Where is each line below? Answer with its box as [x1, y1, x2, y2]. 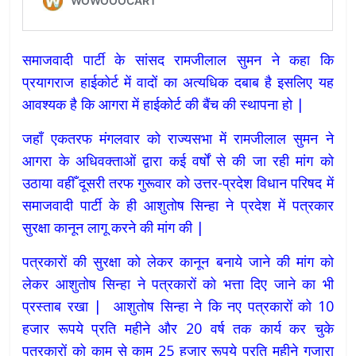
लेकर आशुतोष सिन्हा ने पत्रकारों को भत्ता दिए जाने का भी [22, 274, 334, 294]
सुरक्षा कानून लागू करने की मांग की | [22, 218, 205, 238]
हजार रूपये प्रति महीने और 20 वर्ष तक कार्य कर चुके [22, 319, 334, 339]
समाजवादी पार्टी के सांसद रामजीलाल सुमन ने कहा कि [22, 50, 334, 70]
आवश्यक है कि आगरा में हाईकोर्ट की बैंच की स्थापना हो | [22, 95, 305, 114]
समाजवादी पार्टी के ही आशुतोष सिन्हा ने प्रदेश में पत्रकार [22, 195, 334, 215]
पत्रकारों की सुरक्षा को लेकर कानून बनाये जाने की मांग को [22, 252, 334, 272]
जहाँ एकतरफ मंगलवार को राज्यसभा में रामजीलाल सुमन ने [22, 129, 334, 149]
